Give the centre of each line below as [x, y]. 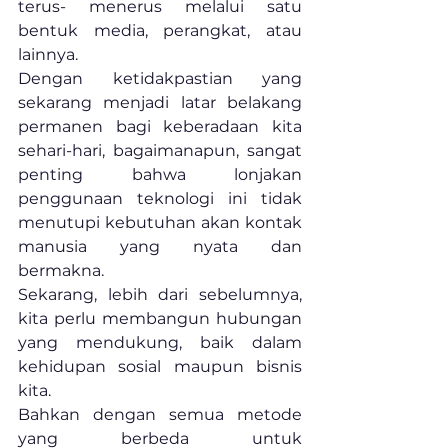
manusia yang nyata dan [160, 246]
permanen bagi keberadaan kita [160, 126]
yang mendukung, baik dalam [160, 342]
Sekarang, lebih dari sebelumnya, [160, 294]
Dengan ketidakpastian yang [160, 78]
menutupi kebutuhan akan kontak [160, 222]
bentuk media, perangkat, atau [160, 30]
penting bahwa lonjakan [160, 174]
